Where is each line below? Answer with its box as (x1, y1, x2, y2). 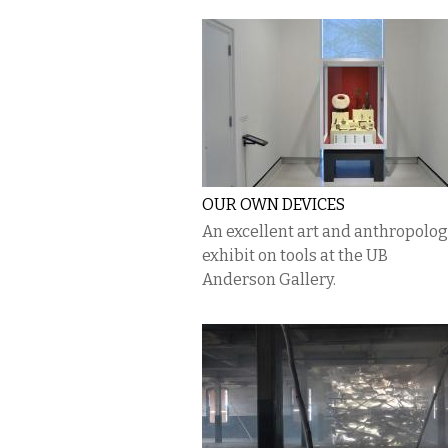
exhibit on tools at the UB (202, 246, 388, 265)
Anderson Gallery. (202, 270, 336, 289)
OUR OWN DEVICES (202, 195, 345, 214)
